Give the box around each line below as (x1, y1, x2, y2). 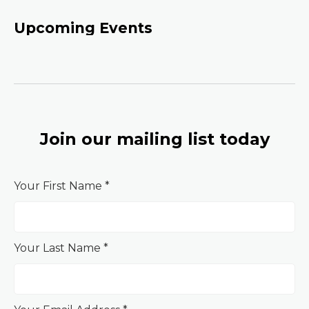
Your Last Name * (14, 241, 108, 255)
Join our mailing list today (39, 129, 270, 150)
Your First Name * (14, 179, 110, 193)
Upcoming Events (14, 19, 152, 37)
